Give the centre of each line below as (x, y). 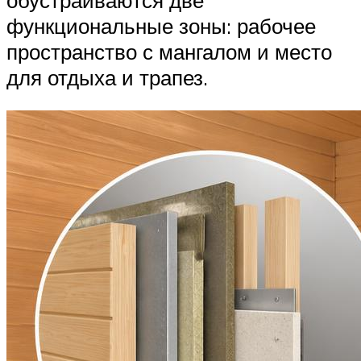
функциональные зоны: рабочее (161, 25)
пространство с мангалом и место (169, 51)
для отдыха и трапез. (107, 77)
